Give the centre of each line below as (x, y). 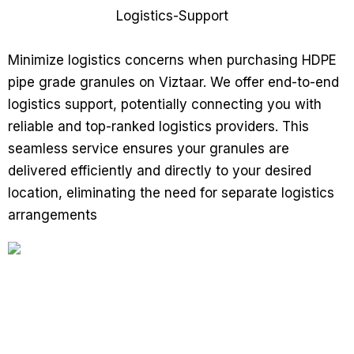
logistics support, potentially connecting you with (165, 104)
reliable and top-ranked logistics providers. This (158, 126)
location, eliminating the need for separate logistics (171, 192)
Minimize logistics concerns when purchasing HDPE (172, 60)
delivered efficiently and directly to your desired (160, 170)
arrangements (53, 215)
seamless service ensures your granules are (149, 148)
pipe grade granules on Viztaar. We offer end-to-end (173, 82)
